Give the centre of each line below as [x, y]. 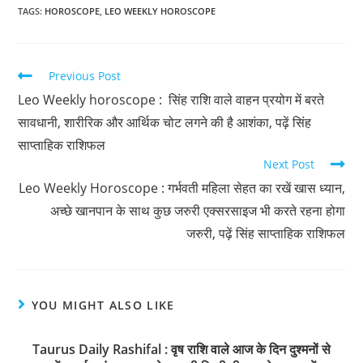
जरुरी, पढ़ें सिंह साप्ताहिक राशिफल [265, 233]
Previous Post [85, 75]
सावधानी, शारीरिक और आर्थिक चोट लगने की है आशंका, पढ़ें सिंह [165, 122]
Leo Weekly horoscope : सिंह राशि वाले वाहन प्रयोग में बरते [171, 99]
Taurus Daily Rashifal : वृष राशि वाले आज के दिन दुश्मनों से [181, 349]
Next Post [288, 164]
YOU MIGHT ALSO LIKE [103, 305]
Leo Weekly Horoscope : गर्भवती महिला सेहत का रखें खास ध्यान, [181, 188]
